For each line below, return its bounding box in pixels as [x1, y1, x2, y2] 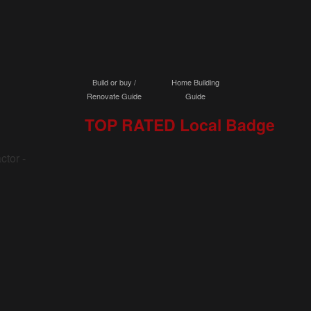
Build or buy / [92, 76, 136, 87]
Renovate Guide [86, 90, 142, 101]
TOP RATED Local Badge [84, 113, 275, 136]
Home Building [171, 76, 220, 87]
